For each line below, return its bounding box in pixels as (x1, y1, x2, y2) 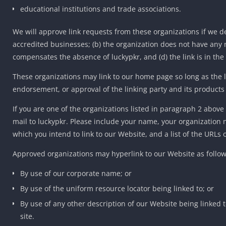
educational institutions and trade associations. (20, 4, 181, 14)
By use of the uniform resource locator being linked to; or (20, 183, 214, 193)
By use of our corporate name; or (20, 168, 132, 178)
